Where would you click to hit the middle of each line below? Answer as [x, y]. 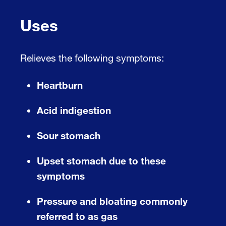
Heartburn [60, 85]
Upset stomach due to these [101, 160]
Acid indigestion [74, 110]
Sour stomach [69, 135]
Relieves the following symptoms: [92, 58]
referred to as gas [77, 216]
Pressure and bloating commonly [112, 201]
